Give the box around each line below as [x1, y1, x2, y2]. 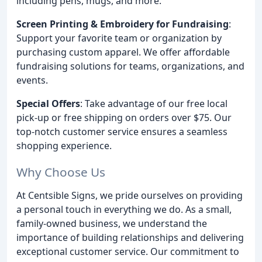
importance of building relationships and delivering [16, 230, 244, 244]
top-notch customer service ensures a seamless [16, 125, 227, 138]
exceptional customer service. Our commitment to [16, 244, 239, 258]
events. [16, 73, 48, 87]
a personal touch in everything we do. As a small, [16, 202, 232, 216]
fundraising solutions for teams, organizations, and [16, 59, 244, 73]
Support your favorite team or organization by [16, 31, 222, 44]
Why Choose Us [16, 163, 105, 180]
